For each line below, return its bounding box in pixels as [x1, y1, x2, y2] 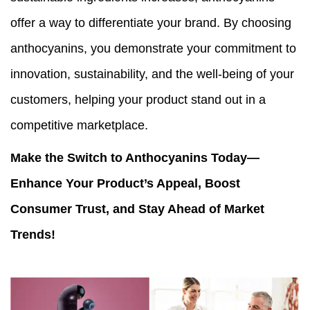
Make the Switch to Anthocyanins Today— [10, 151, 259, 165]
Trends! [10, 228, 55, 242]
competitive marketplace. [10, 118, 148, 133]
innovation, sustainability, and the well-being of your [10, 67, 294, 82]
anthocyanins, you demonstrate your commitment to [10, 42, 296, 56]
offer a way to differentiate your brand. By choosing [10, 16, 291, 30]
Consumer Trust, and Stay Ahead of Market [10, 202, 264, 217]
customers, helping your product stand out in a [10, 93, 266, 107]
